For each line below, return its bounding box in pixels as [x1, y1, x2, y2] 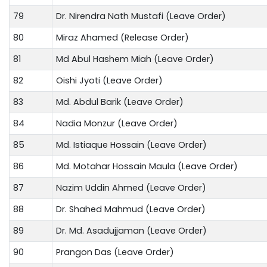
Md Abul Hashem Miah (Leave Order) [56, 52, 214, 65]
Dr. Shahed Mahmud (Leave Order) [56, 203, 206, 215]
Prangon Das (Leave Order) [56, 246, 174, 258]
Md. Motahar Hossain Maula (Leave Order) [56, 160, 238, 172]
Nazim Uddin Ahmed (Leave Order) [56, 181, 206, 194]
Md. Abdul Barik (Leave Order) [56, 95, 184, 108]
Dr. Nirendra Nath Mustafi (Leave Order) [56, 10, 226, 22]
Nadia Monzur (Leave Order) [56, 117, 178, 129]
